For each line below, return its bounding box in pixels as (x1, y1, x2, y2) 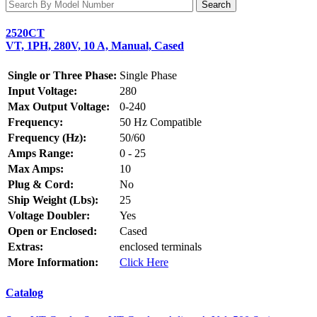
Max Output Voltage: (8, 100, 110, 113)
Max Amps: (8, 163, 64, 175)
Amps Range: (8, 147, 74, 160)
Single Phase (120, 69, 177, 82)
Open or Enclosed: (8, 225, 97, 238)
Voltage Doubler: (8, 209, 90, 222)
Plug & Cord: (8, 178, 74, 191)
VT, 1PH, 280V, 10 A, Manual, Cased (6, 40, 184, 52)
